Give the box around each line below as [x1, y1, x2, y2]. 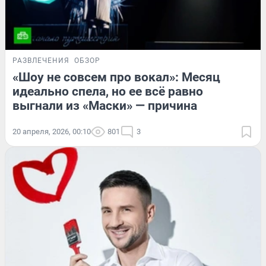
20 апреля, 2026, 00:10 [12, 127, 91, 137]
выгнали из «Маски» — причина [12, 99, 197, 113]
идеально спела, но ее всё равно [12, 84, 203, 99]
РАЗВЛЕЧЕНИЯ [12, 56, 69, 65]
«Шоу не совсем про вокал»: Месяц [12, 70, 220, 85]
